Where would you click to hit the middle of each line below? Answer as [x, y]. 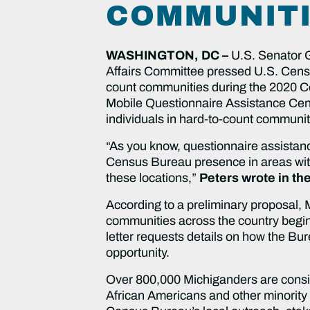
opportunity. [138, 252]
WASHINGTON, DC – [169, 55]
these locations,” [153, 177]
